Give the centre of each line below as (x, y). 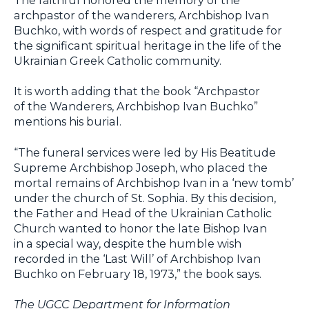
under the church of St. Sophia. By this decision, (145, 198)
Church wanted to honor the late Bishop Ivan (140, 228)
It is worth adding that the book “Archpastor (137, 91)
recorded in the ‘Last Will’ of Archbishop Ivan (137, 258)
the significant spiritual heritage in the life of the (148, 45)
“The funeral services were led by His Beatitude (145, 152)
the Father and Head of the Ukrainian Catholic (143, 213)
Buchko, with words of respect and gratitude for (148, 30)
